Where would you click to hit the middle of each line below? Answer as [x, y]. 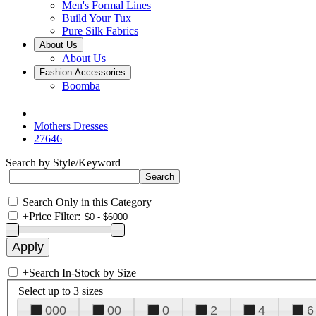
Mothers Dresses [71, 126]
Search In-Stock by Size [83, 273]
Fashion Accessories [83, 72]
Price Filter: [55, 216]
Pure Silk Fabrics [100, 31]
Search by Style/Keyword [63, 163]
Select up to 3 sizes [61, 291]
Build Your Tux [97, 18]
